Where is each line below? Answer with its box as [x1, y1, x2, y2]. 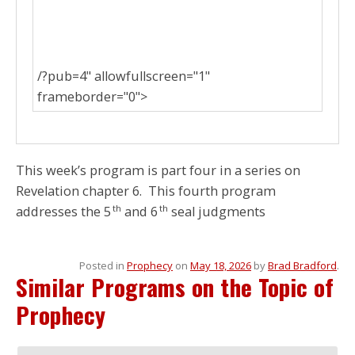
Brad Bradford [268, 258, 337, 273]
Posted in [79, 258, 127, 273]
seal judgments [168, 203, 265, 221]
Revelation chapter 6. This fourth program [16, 182, 276, 200]
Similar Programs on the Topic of [16, 269, 334, 305]
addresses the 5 [16, 203, 111, 221]
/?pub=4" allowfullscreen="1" [37, 67, 210, 86]
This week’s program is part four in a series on [16, 162, 300, 180]
